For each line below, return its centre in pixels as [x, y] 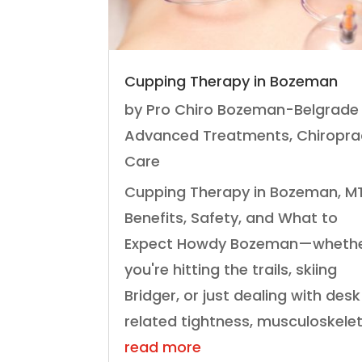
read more [163, 347]
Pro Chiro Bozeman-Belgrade [253, 109]
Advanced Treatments [207, 135]
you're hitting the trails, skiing [231, 269]
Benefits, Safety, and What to [232, 217]
